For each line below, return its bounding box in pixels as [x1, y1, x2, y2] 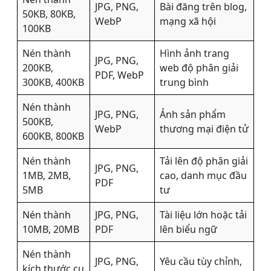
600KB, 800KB [22, 129, 84, 143]
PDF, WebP [95, 68, 144, 82]
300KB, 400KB [22, 76, 84, 90]
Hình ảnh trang [160, 47, 229, 60]
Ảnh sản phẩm [160, 108, 226, 122]
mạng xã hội [160, 15, 216, 28]
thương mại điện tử [160, 122, 249, 136]
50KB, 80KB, [22, 7, 76, 21]
